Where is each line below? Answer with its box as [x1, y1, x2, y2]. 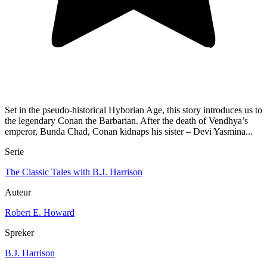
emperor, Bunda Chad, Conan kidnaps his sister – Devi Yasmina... [5, 126, 253, 137]
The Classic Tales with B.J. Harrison [5, 167, 142, 178]
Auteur [5, 187, 31, 198]
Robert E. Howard [5, 207, 74, 218]
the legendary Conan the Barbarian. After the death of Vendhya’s [5, 116, 248, 126]
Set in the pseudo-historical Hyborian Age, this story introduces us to [5, 105, 262, 116]
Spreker [5, 228, 34, 238]
